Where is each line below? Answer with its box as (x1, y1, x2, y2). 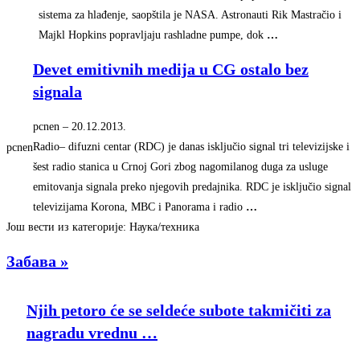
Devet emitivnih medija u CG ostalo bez (33, 60, 309, 79)
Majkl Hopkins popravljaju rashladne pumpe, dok (39, 28, 267, 41)
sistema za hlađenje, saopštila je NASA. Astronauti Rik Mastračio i (39, 8, 342, 21)
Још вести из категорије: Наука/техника (6, 220, 199, 233)
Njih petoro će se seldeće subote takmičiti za (27, 301, 331, 320)
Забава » (6, 252, 68, 271)
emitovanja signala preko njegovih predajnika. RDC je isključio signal (33, 180, 351, 193)
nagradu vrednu (27, 324, 141, 342)
